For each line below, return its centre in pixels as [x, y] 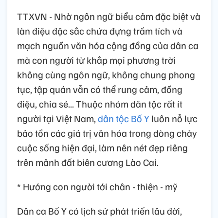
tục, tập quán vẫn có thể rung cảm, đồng [100, 89]
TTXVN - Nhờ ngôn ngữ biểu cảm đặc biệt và [109, 16]
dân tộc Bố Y [123, 118]
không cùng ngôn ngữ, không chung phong [106, 74]
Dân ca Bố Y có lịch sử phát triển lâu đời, [100, 210]
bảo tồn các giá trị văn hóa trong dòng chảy [107, 133]
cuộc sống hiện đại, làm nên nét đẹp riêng [102, 147]
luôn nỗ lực [173, 118]
